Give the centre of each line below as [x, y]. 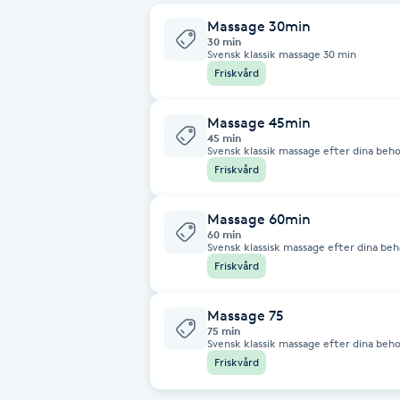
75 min [224, 330]
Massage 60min [259, 219]
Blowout [38, 339]
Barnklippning [58, 239]
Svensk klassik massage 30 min [282, 54]
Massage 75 [246, 315]
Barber [33, 189]
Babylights [46, 39]
